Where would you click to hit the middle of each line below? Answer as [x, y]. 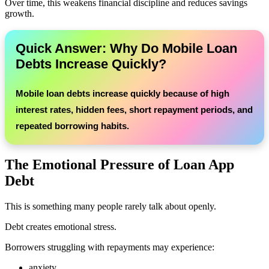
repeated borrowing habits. [72, 126]
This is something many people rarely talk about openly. [110, 206]
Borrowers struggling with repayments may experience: [110, 247]
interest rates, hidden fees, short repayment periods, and [134, 110]
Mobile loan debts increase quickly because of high [122, 93]
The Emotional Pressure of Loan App [119, 164]
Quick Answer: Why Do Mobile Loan [126, 48]
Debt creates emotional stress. [61, 226]
